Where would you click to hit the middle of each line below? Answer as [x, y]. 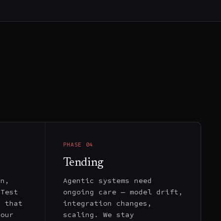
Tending [83, 163]
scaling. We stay [98, 214]
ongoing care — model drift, [123, 192]
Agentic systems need [107, 180]
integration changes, [107, 203]
